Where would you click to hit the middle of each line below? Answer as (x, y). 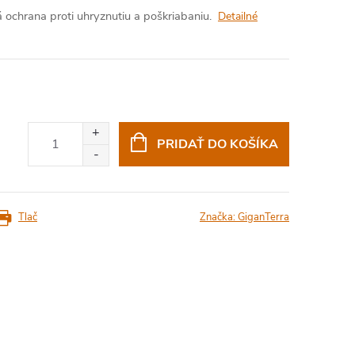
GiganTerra (263, 217)
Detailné (238, 16)
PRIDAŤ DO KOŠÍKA (217, 144)
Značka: (219, 217)
